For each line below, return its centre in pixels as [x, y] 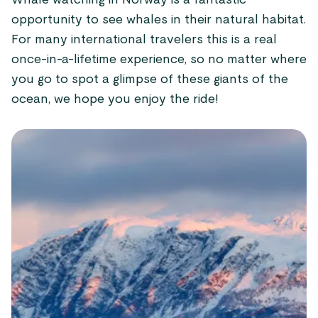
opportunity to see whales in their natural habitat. [159, 20]
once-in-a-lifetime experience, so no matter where [159, 60]
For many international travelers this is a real [144, 40]
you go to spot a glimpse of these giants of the [150, 79]
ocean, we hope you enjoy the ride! [115, 99]
